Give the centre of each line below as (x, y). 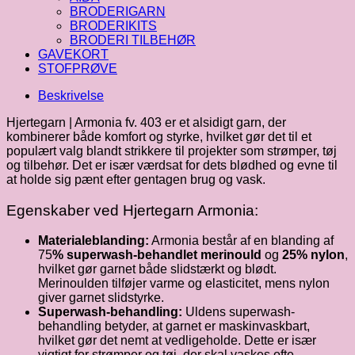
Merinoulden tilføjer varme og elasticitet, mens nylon (184, 284)
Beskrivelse (71, 95)
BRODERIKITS (113, 25)
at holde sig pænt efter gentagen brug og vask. (136, 179)
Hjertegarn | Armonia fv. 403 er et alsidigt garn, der (146, 122)
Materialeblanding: (94, 241)
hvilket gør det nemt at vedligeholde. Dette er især (177, 341)
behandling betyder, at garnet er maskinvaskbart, (174, 326)
